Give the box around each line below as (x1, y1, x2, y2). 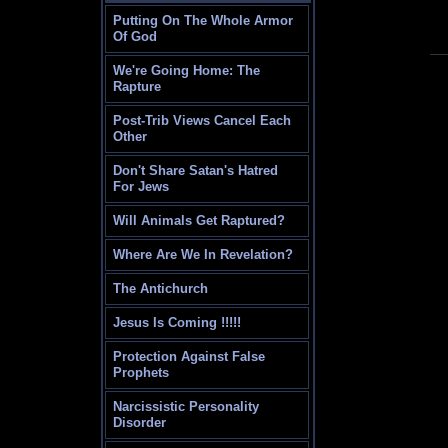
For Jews (113, 179, 170, 195)
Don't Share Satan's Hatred (113, 163, 279, 179)
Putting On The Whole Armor (113, 13, 294, 29)
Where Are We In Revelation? (113, 247, 294, 263)
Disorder (113, 415, 167, 431)
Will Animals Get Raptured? (113, 213, 286, 229)
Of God (113, 29, 158, 45)
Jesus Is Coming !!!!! (113, 315, 242, 331)
